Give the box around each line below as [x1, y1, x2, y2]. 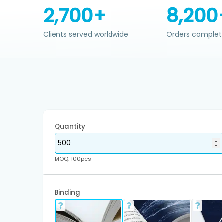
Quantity [54, 121, 85, 131]
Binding [54, 187, 80, 197]
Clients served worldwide [43, 29, 128, 40]
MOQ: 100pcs [54, 154, 91, 163]
